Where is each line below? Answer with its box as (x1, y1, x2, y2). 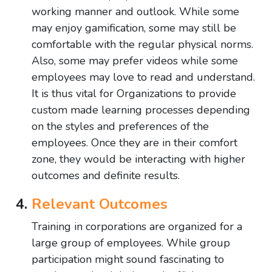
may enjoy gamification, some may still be (32, 21, 236, 36)
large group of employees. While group (32, 236, 230, 251)
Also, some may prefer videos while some (32, 53, 238, 69)
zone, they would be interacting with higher (32, 152, 245, 167)
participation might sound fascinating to (32, 252, 224, 267)
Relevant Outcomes (32, 194, 168, 214)
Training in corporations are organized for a (32, 219, 242, 234)
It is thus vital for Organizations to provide (32, 86, 236, 101)
